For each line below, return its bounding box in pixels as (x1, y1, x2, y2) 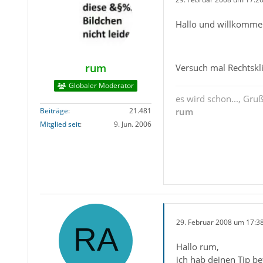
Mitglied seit (39, 119, 80, 130)
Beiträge (39, 106, 68, 116)
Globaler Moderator (68, 80, 134, 91)
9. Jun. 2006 (113, 119, 151, 130)
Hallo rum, (176, 241, 219, 253)
